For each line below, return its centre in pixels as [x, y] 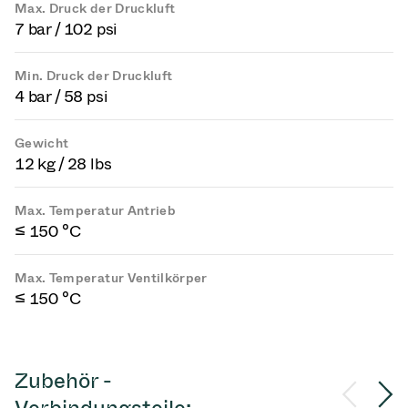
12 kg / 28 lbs [63, 164]
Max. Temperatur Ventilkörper [111, 278]
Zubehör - [63, 380]
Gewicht [42, 143]
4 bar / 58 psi [61, 97]
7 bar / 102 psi [66, 29]
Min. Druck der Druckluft [94, 76]
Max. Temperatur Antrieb [96, 211]
